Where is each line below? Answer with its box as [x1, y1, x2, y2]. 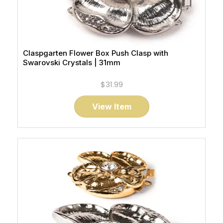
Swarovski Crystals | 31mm [23, 58, 120, 67]
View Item [92, 102, 131, 111]
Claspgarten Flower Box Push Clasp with [23, 48, 168, 58]
